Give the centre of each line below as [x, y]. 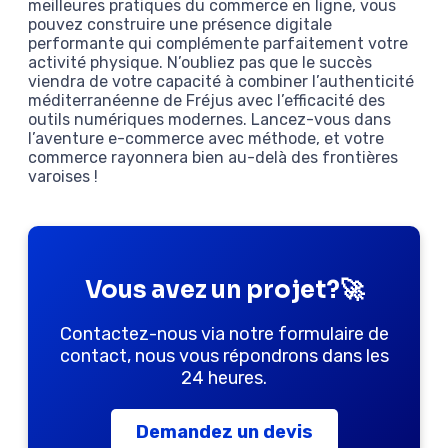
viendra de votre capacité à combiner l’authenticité [221, 81]
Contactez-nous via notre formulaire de [224, 334]
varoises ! [63, 176]
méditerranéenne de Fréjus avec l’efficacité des [206, 100]
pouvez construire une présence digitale [180, 24]
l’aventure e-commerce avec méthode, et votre [206, 138]
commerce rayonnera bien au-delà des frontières [213, 157]
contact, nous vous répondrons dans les [224, 356]
